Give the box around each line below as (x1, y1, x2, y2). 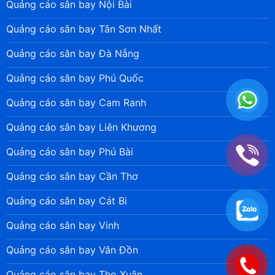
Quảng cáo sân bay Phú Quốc (6, 71, 144, 84)
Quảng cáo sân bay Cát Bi (6, 194, 127, 207)
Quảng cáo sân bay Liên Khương (6, 120, 157, 133)
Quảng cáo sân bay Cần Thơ (6, 169, 138, 182)
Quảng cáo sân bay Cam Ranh (6, 96, 146, 109)
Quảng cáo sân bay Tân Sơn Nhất (6, 22, 161, 35)
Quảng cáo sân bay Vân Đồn (6, 243, 138, 256)
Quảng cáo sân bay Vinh (6, 219, 119, 231)
